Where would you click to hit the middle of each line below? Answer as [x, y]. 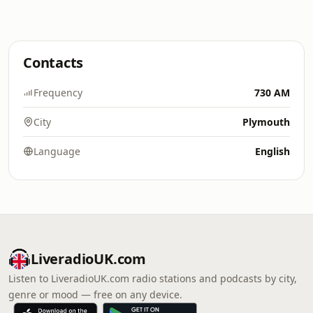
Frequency [58, 93]
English [272, 151]
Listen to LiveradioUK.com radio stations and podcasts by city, [153, 278]
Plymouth [266, 122]
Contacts [53, 63]
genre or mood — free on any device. [95, 294]
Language [57, 151]
